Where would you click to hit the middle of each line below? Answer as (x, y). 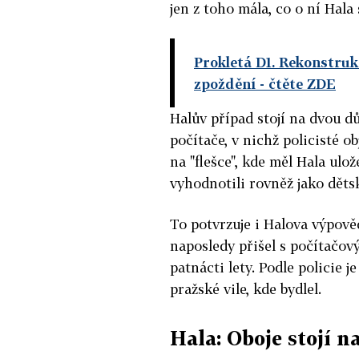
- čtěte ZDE (296, 83)
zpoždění (225, 83)
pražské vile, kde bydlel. (246, 288)
